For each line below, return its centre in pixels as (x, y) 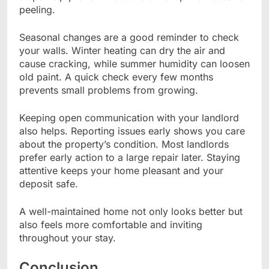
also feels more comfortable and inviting (111, 224)
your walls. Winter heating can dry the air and (122, 50)
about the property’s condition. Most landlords (124, 144)
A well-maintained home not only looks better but (131, 211)
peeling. (37, 9)
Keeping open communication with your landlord (129, 117)
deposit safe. (49, 183)
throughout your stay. (68, 237)
